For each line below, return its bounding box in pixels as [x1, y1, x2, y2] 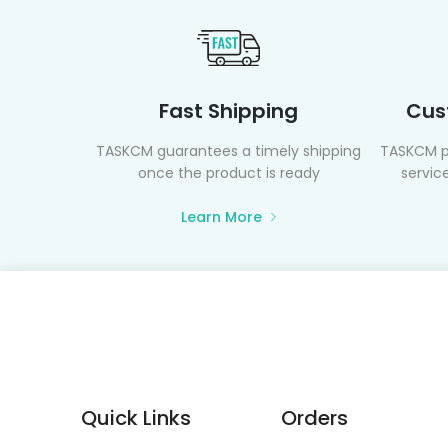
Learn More [181, 207, 263, 228]
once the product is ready [137, 163, 320, 184]
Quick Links [81, 404, 192, 433]
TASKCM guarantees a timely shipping [96, 141, 362, 162]
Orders [281, 404, 349, 433]
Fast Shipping [159, 97, 299, 126]
